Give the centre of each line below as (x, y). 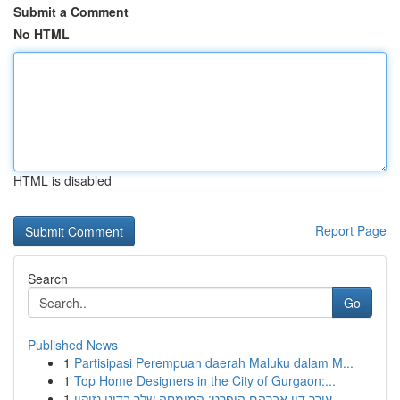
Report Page (351, 230)
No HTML (42, 34)
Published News (73, 345)
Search (48, 279)
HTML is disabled (62, 180)
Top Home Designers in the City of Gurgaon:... (205, 380)
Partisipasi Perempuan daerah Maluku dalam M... (214, 362)
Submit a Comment (71, 12)
